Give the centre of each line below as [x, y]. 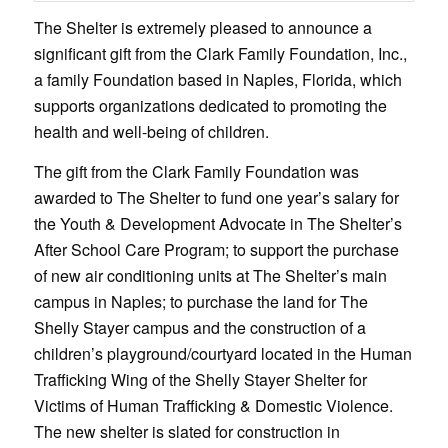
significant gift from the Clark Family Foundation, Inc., [220, 54]
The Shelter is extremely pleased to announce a [202, 28]
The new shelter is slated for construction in [186, 431]
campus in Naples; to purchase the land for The [200, 301]
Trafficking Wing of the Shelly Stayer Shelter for [200, 379]
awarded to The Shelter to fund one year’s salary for [216, 197]
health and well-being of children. [151, 132]
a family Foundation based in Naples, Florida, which [217, 80]
